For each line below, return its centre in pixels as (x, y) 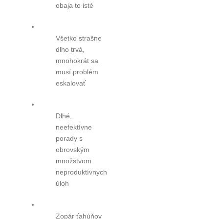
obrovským (72, 149)
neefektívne (74, 127)
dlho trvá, (70, 49)
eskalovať (70, 83)
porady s (69, 138)
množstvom (73, 161)
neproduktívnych (81, 172)
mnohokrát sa (77, 60)
